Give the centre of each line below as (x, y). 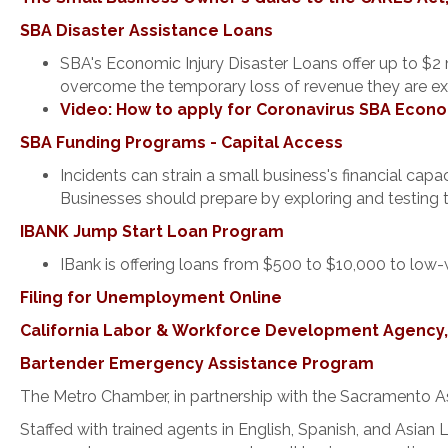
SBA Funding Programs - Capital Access (181, 142)
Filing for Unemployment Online (151, 297)
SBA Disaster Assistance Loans (146, 30)
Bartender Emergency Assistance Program (197, 363)
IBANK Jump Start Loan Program (152, 231)
